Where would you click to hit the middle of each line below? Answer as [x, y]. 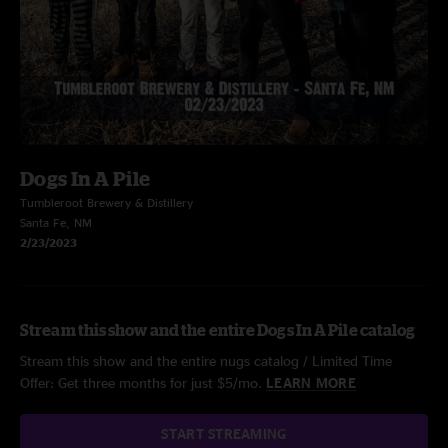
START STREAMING [224, 433]
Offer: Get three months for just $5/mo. [143, 382]
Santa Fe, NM [56, 222]
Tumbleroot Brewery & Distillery [106, 202]
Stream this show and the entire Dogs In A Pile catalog [218, 330]
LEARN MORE [311, 382]
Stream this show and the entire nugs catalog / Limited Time [206, 360]
